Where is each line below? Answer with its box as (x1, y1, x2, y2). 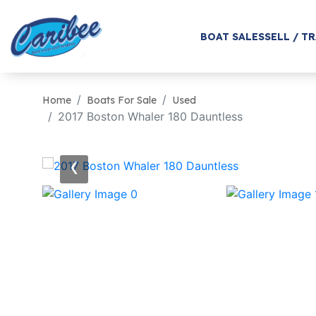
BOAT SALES (200, 30, 265, 43)
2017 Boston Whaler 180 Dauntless (58, 109, 243, 123)
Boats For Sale (87, 94, 157, 107)
